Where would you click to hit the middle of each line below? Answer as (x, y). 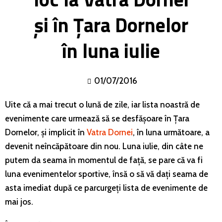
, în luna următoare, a (171, 132)
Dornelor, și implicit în (46, 132)
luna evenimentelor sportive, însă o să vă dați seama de (107, 174)
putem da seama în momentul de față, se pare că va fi (104, 160)
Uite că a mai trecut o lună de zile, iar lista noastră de (102, 104)
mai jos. (19, 201)
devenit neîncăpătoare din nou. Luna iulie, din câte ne (104, 146)
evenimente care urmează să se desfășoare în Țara (97, 118)
